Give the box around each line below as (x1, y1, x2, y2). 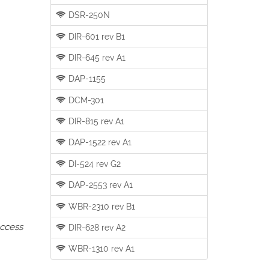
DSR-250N (66, 10, 110, 20)
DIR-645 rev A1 (66, 52, 126, 62)
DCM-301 (66, 94, 104, 105)
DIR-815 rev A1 (66, 116, 125, 127)
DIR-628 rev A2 (66, 222, 126, 232)
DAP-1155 (66, 73, 106, 84)
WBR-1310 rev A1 (66, 243, 135, 254)
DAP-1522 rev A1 (66, 137, 132, 148)
